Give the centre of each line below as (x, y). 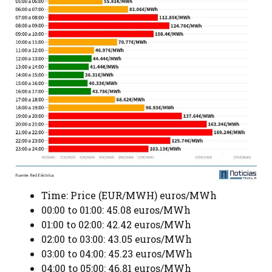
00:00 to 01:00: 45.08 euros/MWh (116, 209)
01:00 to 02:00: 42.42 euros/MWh (116, 224)
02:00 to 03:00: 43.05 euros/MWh (117, 239)
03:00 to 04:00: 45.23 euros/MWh (117, 253)
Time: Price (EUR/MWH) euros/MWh (129, 195)
